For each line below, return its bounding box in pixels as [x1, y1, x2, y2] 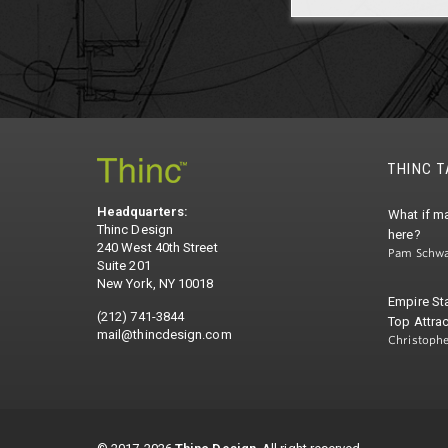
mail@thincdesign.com [97, 327, 232, 343]
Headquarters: [97, 204, 189, 220]
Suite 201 [97, 258, 151, 274]
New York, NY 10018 [97, 276, 214, 292]
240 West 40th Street [97, 240, 218, 256]
